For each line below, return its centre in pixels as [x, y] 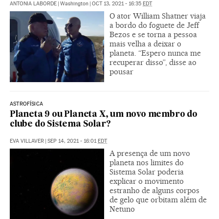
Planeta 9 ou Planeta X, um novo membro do [104, 115]
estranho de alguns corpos [154, 191]
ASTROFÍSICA [26, 104]
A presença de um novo [150, 153]
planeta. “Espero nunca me [155, 53]
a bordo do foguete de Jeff [154, 25]
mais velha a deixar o [145, 44]
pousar [121, 72]
